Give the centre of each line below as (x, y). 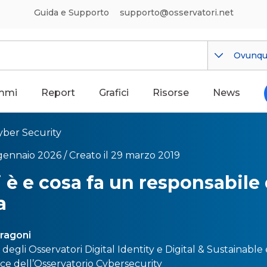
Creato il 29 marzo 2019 (125, 155)
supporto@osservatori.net (176, 13)
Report (58, 93)
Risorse (171, 93)
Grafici (114, 93)
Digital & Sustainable (214, 249)
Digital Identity (119, 249)
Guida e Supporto (71, 13)
